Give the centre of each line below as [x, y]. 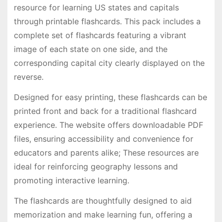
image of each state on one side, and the [90, 49]
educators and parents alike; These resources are [106, 152]
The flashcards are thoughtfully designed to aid [103, 200]
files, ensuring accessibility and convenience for [103, 139]
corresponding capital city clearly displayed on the [109, 63]
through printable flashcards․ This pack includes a [107, 21]
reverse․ [28, 77]
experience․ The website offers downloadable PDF [108, 125]
